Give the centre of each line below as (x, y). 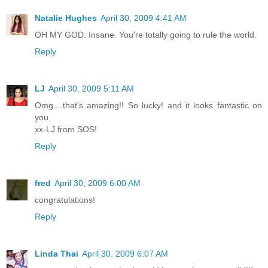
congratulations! (65, 200)
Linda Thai (57, 253)
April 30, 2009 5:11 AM (91, 88)
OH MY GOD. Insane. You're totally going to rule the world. (146, 34)
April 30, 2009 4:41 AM (144, 18)
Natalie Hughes (66, 18)
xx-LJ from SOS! (66, 129)
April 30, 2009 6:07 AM (125, 253)
